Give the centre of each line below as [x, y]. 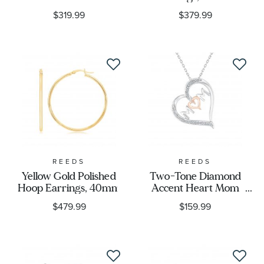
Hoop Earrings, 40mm [69, 188]
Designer [41, 79]
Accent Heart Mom [195, 188]
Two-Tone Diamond [195, 176]
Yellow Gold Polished [69, 176]
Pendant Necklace [195, 200]
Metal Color [48, 43]
